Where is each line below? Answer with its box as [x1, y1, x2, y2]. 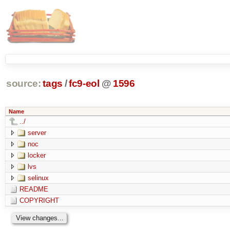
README [19, 185, 48, 193]
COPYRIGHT [19, 196, 59, 204]
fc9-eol [69, 78, 100, 89]
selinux [27, 174, 49, 182]
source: [6, 78, 41, 89]
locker [27, 151, 46, 159]
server [27, 128, 46, 137]
